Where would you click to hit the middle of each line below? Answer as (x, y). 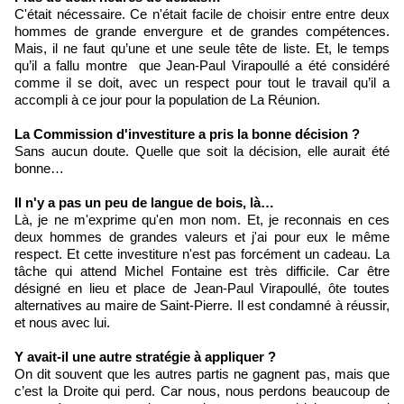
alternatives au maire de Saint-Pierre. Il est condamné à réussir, (202, 306)
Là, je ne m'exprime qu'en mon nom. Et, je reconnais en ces (202, 220)
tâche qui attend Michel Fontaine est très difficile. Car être (202, 271)
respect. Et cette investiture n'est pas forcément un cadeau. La (202, 254)
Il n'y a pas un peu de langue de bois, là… (144, 203)
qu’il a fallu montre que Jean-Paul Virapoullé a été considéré (202, 66)
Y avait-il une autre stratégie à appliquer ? (145, 357)
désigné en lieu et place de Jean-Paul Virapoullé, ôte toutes (202, 289)
